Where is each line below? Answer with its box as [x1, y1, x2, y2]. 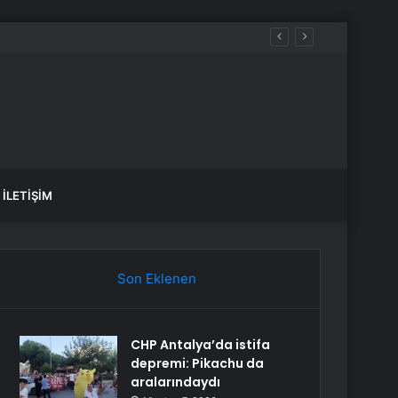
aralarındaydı [131, 373, 221, 391]
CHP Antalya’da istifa [131, 336, 271, 354]
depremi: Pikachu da [131, 354, 265, 372]
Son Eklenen [116, 270, 196, 287]
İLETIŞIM [3, 188, 52, 203]
